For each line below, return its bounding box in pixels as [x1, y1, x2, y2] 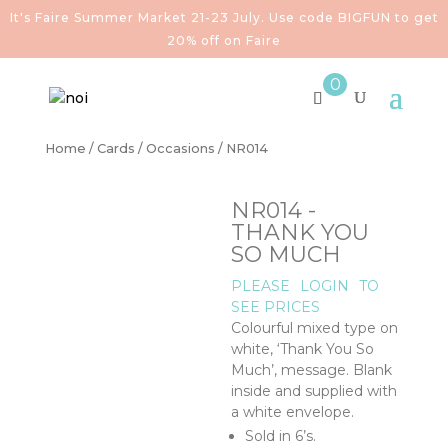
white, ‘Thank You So [231, 339, 375, 358]
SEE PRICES [231, 297, 321, 316]
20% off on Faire [167, 33, 281, 48]
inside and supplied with [231, 381, 398, 400]
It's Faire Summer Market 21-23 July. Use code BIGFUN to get [9, 10, 439, 25]
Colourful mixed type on [231, 318, 399, 337]
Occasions [145, 141, 215, 156]
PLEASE [231, 276, 291, 295]
